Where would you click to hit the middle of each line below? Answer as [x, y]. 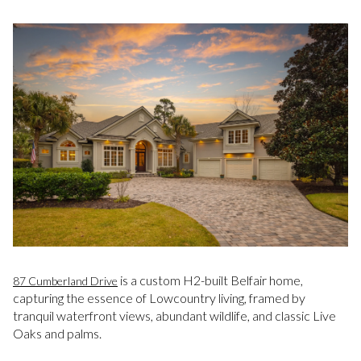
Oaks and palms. [57, 334]
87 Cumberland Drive [65, 281]
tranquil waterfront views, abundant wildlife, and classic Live [174, 316]
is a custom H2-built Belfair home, [210, 280]
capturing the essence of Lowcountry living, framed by [159, 298]
